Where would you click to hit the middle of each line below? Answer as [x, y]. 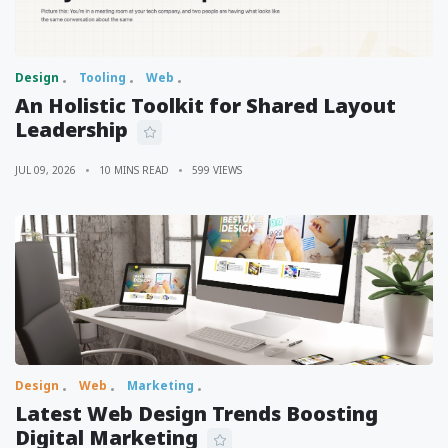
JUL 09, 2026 [45, 169]
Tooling [102, 77]
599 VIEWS [217, 169]
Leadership [71, 129]
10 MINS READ [134, 169]
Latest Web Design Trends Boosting [196, 413]
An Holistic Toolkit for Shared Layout [205, 105]
